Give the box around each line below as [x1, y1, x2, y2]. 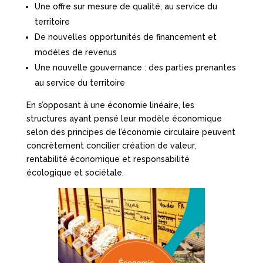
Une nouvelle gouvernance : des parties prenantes [34, 63, 236, 73]
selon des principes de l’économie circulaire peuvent [26, 127, 235, 137]
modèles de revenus [34, 48, 117, 58]
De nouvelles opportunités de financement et [34, 32, 217, 42]
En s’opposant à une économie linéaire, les [26, 100, 194, 110]
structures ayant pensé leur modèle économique [26, 114, 222, 124]
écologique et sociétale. [26, 168, 124, 178]
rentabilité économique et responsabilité [26, 154, 190, 164]
